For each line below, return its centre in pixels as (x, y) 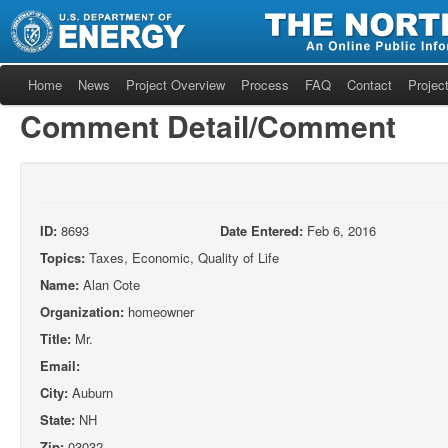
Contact (369, 84)
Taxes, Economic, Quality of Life (182, 257)
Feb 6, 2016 (339, 230)
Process (265, 84)
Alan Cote (109, 284)
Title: (55, 338)
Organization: (82, 311)
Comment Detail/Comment (208, 125)
